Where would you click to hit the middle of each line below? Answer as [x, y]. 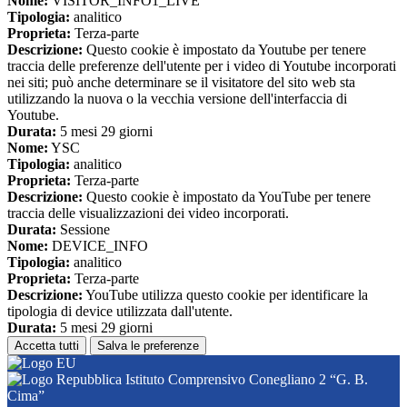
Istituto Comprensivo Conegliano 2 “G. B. [245, 380]
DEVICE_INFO [98, 246]
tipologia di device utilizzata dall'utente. [120, 312]
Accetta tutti [47, 346]
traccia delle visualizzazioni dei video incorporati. [148, 213]
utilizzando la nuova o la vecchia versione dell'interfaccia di [177, 99]
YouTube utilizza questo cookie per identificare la [225, 295]
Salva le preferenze [148, 346]
